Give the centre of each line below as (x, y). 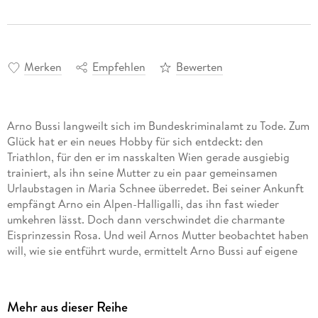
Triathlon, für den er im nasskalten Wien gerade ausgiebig (148, 157)
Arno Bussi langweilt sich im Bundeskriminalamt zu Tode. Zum (158, 126)
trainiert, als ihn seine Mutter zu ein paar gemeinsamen (142, 173)
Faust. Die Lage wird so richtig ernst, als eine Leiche (134, 267)
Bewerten (199, 67)
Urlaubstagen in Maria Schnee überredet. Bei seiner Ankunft (155, 188)
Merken (43, 67)
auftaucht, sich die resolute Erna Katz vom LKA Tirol (135, 282)
